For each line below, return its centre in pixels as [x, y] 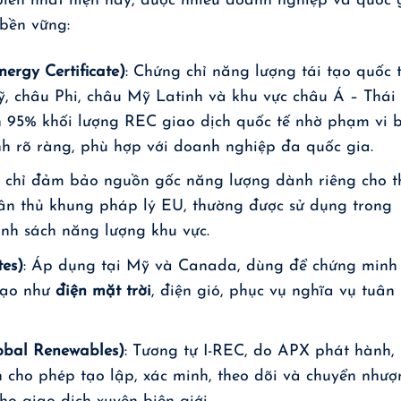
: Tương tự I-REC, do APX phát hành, [260, 351]
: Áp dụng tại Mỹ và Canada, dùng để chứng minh [211, 267]
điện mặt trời [104, 292]
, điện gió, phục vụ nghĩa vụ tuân [273, 292]
